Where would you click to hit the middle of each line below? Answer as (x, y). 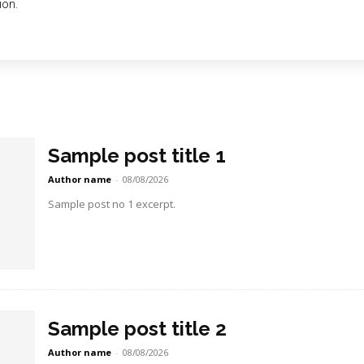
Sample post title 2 (137, 328)
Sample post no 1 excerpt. (111, 204)
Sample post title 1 (136, 155)
